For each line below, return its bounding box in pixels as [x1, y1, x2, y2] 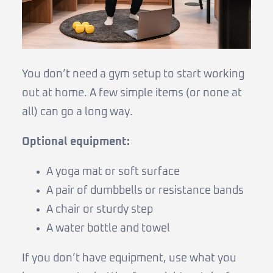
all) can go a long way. [22, 107, 133, 118]
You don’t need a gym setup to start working [22, 69, 244, 80]
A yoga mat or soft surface [46, 166, 180, 177]
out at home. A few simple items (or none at [22, 88, 242, 99]
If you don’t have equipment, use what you [22, 253, 236, 264]
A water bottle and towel [46, 223, 170, 234]
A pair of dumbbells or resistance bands [46, 185, 244, 196]
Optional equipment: [22, 136, 130, 147]
